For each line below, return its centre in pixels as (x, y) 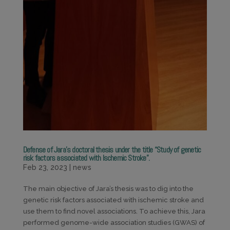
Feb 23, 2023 (45, 168)
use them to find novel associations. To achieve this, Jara (114, 212)
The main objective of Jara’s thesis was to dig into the (108, 189)
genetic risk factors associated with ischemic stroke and (113, 200)
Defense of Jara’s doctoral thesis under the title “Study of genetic (112, 150)
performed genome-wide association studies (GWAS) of (114, 223)
